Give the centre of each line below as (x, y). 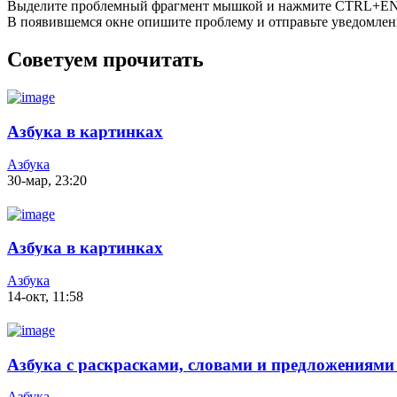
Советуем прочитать (105, 60)
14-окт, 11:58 (45, 296)
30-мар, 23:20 (47, 180)
